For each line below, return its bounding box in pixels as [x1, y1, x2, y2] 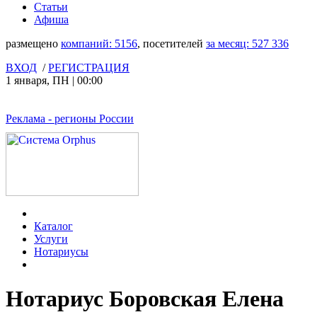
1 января [6, 74, 47, 86]
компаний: [61, 38, 115, 50]
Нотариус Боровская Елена [6, 286, 284, 312]
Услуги [34, 233, 68, 245]
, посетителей [137, 38, 206, 50]
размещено [6, 38, 61, 50]
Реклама [6, 113, 45, 125]
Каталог [34, 220, 73, 232]
